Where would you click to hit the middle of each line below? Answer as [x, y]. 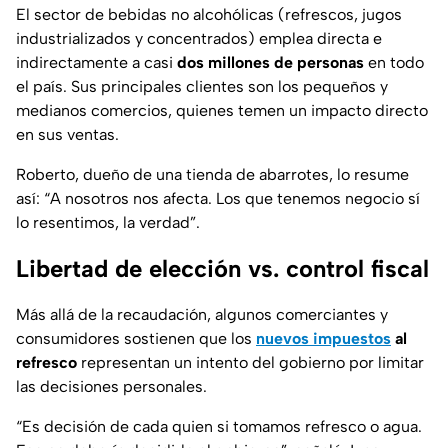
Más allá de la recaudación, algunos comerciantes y [202, 315]
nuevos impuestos [323, 339]
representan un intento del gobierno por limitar [250, 363]
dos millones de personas [270, 63]
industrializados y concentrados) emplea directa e [199, 39]
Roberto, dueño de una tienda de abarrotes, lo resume [212, 175]
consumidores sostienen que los [136, 339]
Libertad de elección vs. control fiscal [222, 269]
